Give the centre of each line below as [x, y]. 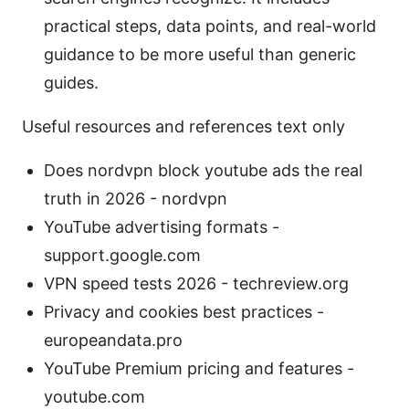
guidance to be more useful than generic [200, 55]
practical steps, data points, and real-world [210, 26]
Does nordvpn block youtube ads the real [203, 171]
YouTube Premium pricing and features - [199, 369]
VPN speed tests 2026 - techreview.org [196, 284]
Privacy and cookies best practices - [184, 312]
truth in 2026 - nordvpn [136, 199]
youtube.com [94, 397]
